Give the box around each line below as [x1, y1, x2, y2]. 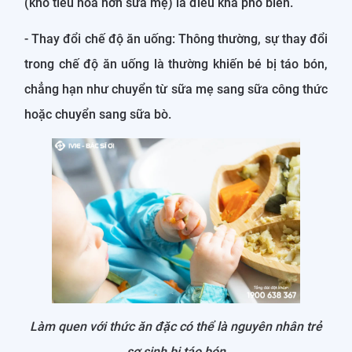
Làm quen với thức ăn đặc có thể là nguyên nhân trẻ [30, 319, 322, 335]
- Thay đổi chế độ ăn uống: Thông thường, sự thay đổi [24, 31, 328, 46]
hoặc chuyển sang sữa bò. [24, 106, 171, 122]
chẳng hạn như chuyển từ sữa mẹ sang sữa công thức [24, 81, 328, 97]
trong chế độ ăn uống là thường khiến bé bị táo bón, [24, 56, 328, 71]
